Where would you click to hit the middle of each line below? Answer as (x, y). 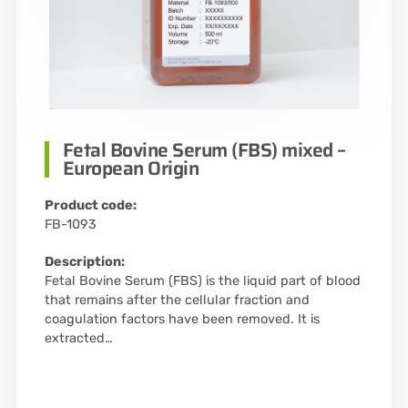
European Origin (131, 168)
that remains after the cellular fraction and (177, 300)
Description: (84, 261)
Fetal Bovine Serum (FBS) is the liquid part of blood (202, 280)
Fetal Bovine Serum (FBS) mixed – (204, 149)
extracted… (78, 338)
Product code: (90, 205)
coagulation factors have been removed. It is (182, 319)
